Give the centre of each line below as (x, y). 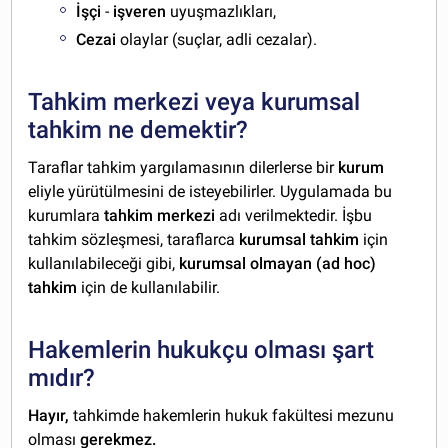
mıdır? (62, 378)
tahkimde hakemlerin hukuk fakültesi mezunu (232, 416)
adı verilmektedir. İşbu (294, 216)
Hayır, (49, 416)
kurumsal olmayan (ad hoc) (278, 264)
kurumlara (66, 216)
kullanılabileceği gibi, (104, 264)
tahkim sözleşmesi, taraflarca (134, 240)
